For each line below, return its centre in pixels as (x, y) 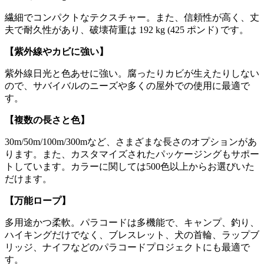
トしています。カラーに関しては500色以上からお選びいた (130, 166)
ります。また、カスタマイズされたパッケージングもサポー (132, 154)
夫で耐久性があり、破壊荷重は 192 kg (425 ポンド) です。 (127, 29)
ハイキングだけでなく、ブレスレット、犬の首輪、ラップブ (132, 235)
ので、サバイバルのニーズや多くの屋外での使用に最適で (127, 85)
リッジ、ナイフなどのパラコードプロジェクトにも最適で (127, 247)
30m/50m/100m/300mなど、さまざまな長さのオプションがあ (131, 141)
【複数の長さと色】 (47, 120)
